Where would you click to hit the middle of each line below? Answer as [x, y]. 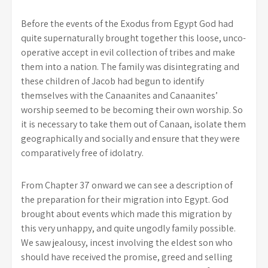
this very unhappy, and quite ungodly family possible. [128, 228]
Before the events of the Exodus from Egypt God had [127, 24]
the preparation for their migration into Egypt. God [125, 200]
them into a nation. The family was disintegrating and [130, 67]
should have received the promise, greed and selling [127, 257]
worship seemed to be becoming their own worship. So [132, 110]
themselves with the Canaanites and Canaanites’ [119, 95]
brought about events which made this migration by [126, 214]
